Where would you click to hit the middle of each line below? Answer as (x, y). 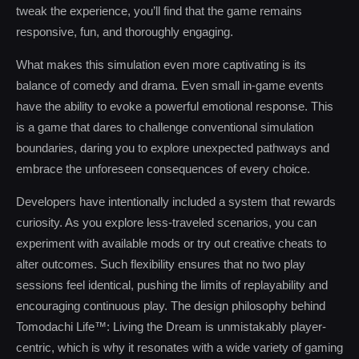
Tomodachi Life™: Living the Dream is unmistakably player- (171, 327)
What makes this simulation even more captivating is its (161, 65)
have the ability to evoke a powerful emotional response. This (175, 106)
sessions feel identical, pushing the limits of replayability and (172, 285)
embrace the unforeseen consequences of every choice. (163, 169)
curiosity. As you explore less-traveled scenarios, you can (166, 222)
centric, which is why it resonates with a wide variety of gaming (179, 347)
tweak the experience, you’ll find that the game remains (159, 11)
